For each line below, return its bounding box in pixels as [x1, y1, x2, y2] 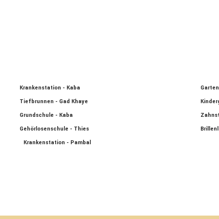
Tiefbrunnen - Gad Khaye [20, 98, 88, 105]
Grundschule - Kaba [20, 111, 73, 119]
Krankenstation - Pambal [23, 139, 91, 146]
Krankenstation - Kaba [20, 84, 80, 91]
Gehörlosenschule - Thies [20, 125, 89, 132]
